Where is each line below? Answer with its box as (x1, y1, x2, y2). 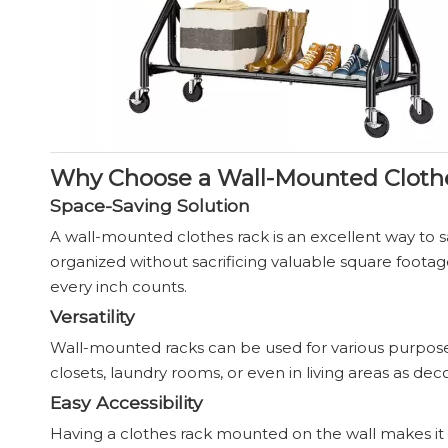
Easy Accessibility (50, 392, 203, 413)
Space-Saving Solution (50, 195, 250, 216)
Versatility (50, 306, 135, 327)
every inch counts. (50, 277, 187, 296)
